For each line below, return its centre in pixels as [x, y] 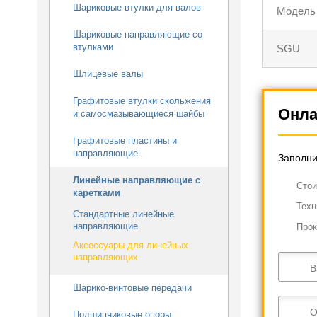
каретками [97, 193]
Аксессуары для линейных [131, 245]
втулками [93, 47]
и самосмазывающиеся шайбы [139, 114]
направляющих [105, 257]
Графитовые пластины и [125, 140]
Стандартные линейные [123, 214]
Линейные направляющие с [137, 180]
